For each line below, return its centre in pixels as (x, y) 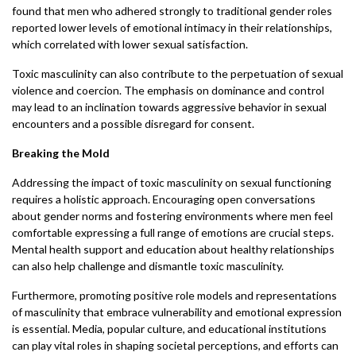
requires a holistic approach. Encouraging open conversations (164, 199)
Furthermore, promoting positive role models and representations (174, 295)
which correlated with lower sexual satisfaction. (130, 44)
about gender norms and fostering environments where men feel (172, 216)
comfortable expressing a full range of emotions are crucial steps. (173, 232)
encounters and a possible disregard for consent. (133, 124)
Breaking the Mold (61, 153)
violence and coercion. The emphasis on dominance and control (168, 90)
